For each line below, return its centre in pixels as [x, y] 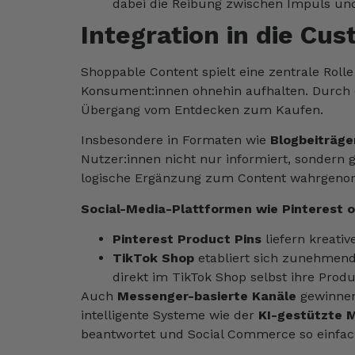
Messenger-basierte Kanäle [207, 296]
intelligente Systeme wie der [170, 315]
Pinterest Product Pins [187, 239]
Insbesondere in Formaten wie [176, 140]
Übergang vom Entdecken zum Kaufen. [202, 109]
